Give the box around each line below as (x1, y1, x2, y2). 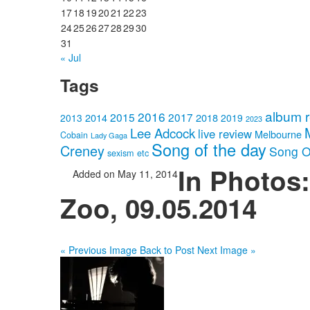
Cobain (60, 129, 88, 142)
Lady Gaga (91, 129, 127, 141)
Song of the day (152, 138, 266, 162)
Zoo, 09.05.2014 (60, 189, 257, 228)
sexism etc (107, 147, 149, 160)
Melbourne (255, 127, 302, 142)
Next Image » (197, 243, 256, 257)
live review (198, 125, 252, 143)
